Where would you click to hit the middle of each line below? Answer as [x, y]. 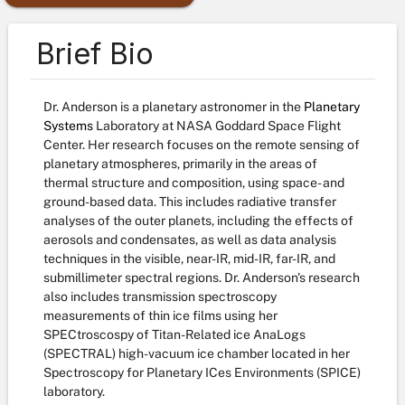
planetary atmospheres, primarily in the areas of [180, 164]
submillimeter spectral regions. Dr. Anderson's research [202, 278]
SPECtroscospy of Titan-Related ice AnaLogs [174, 334]
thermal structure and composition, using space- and [194, 183]
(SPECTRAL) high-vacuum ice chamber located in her [197, 353]
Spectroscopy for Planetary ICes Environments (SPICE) [202, 372]
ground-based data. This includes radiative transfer [190, 202]
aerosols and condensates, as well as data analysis [190, 240]
